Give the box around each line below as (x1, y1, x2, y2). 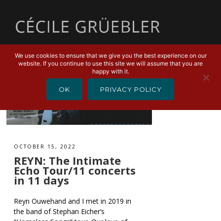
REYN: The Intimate (14, 153, 121, 168)
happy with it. (92, 68, 129, 75)
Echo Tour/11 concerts (14, 163, 136, 178)
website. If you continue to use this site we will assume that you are (18, 60, 203, 67)
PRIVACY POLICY (100, 85, 162, 93)
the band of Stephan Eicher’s (14, 207, 105, 217)
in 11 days (14, 173, 70, 188)
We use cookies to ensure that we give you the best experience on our (14, 52, 207, 59)
